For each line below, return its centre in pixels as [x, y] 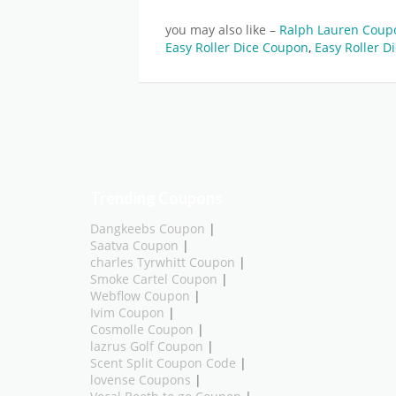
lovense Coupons [141, 381]
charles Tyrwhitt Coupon [163, 263]
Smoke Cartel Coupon [154, 280]
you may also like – [222, 30]
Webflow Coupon [140, 297]
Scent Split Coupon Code [163, 364]
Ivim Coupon [127, 313]
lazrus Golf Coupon [147, 347]
